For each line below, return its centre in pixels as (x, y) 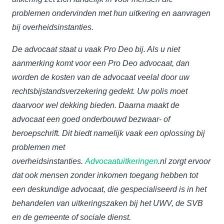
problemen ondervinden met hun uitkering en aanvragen (111, 13)
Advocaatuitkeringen (121, 161)
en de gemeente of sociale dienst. (71, 217)
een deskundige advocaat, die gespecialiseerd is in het (109, 189)
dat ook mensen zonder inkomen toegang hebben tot (105, 175)
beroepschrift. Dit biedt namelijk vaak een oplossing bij (108, 133)
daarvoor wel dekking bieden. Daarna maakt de (96, 105)
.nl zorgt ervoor (184, 161)
